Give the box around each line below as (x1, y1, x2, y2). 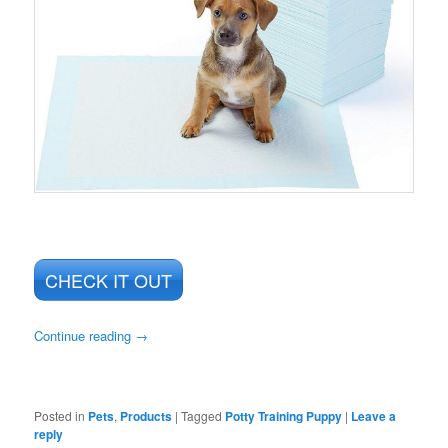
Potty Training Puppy (225, 407, 343, 426)
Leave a (351, 407, 397, 426)
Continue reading (34, 326, 136, 346)
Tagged (181, 407, 223, 425)
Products (120, 407, 173, 426)
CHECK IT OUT (45, 267, 173, 294)
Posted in (34, 407, 86, 425)
